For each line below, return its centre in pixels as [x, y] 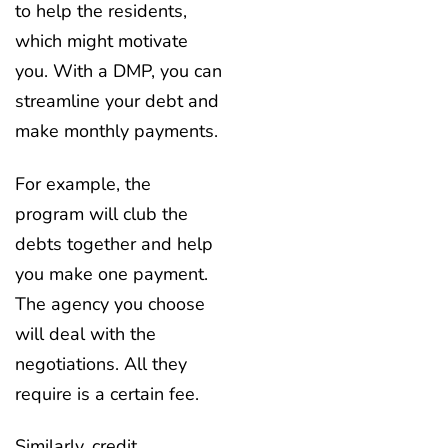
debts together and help [114, 243]
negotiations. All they [101, 363]
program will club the [101, 213]
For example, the [83, 183]
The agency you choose [110, 303]
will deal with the [85, 333]
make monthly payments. [119, 131]
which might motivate [101, 41]
